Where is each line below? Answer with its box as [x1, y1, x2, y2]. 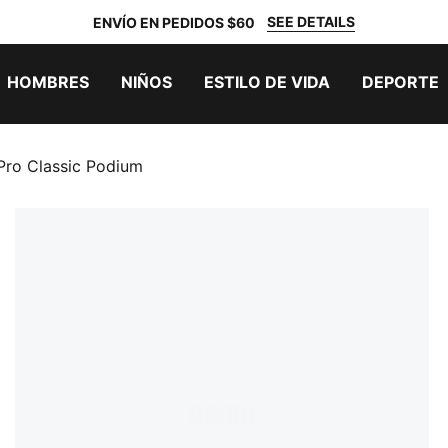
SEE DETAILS [267, 13, 355, 30]
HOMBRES [7, 72, 89, 92]
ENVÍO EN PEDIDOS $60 [93, 13, 255, 31]
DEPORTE [362, 72, 439, 92]
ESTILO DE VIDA [204, 72, 330, 92]
